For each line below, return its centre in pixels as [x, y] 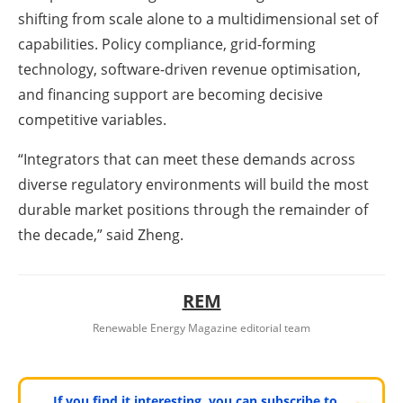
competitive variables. [96, 120]
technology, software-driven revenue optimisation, [189, 70]
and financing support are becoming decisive [170, 95]
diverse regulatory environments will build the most [193, 185]
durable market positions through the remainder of [193, 210]
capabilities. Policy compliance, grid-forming [167, 45]
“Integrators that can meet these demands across [187, 160]
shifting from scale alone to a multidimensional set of [198, 19]
